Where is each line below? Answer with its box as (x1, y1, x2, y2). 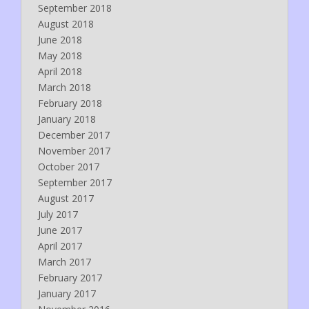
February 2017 (38, 270, 102, 284)
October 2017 (38, 159, 99, 173)
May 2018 (38, 48, 82, 62)
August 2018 (38, 17, 94, 30)
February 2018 (38, 96, 102, 110)
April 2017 (38, 239, 82, 252)
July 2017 (38, 207, 78, 221)
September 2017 (38, 175, 112, 189)
